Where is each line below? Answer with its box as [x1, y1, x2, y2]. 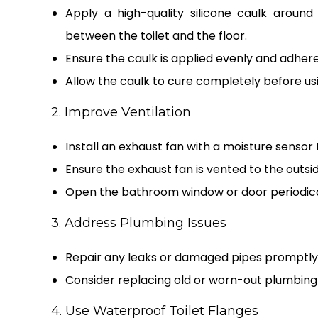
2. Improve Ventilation [51, 104, 191, 121]
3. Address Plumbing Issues [51, 215, 226, 231]
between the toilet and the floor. [65, 28, 247, 45]
